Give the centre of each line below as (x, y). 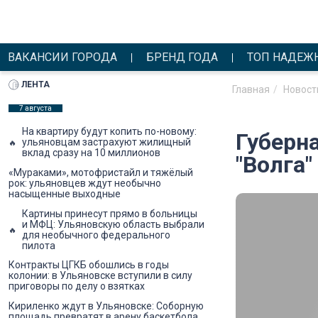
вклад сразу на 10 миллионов (91, 153)
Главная (251, 89)
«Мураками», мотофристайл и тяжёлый (101, 172)
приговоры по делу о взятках (77, 286)
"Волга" (274, 164)
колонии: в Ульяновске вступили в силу (100, 276)
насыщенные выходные (65, 193)
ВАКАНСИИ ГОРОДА (63, 57)
